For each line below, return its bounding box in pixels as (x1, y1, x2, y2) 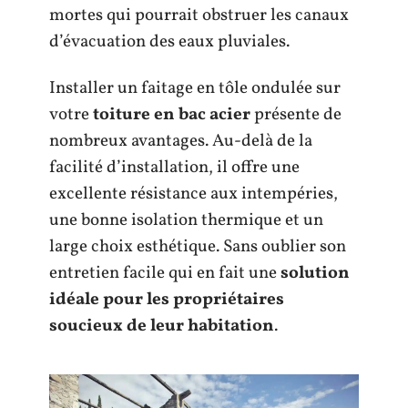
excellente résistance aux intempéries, (49, 182, 338, 206)
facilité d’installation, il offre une (49, 156, 300, 179)
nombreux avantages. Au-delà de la (49, 129, 312, 153)
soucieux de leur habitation (49, 314, 274, 338)
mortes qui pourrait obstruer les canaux (49, 3, 349, 27)
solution (280, 261, 350, 285)
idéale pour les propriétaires (49, 288, 284, 311)
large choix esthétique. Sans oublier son (49, 235, 346, 259)
